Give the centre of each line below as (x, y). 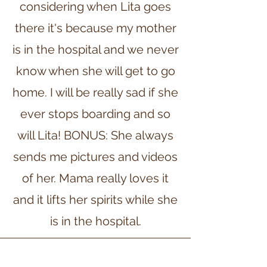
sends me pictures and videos (95, 157)
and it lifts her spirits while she (95, 200)
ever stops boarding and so (95, 114)
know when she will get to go (95, 71)
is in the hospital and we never (95, 49)
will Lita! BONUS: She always (95, 135)
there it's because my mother (95, 28)
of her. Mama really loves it (95, 178)
